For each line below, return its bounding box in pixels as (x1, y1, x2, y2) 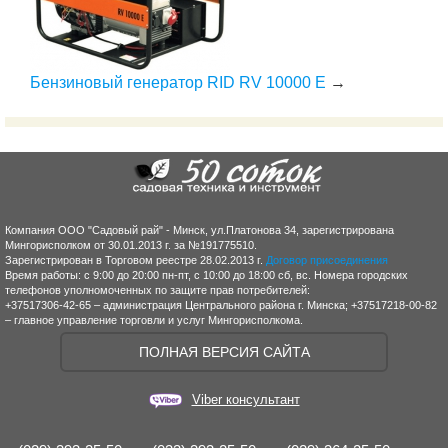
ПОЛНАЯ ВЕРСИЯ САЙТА (138, 344, 310, 360)
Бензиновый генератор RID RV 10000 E (30, 74, 326, 91)
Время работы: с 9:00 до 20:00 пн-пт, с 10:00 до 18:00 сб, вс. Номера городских (5, 269, 408, 281)
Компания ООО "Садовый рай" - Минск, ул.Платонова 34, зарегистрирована (5, 224, 394, 236)
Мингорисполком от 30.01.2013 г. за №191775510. (5, 239, 257, 251)
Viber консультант (191, 392, 300, 407)
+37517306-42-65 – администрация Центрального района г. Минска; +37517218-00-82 (5, 299, 437, 311)
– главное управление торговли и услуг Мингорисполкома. (5, 314, 303, 326)
